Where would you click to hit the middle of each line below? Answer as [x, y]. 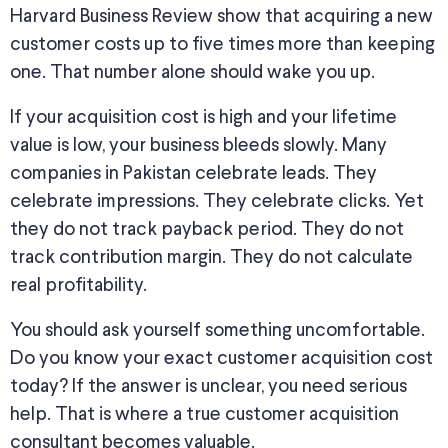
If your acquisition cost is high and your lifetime [203, 117]
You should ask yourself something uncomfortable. [217, 330]
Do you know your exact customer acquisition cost [221, 358]
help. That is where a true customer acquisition [204, 414]
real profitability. [78, 285]
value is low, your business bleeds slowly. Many [198, 145]
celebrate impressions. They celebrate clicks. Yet [217, 201]
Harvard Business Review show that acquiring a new [221, 16]
